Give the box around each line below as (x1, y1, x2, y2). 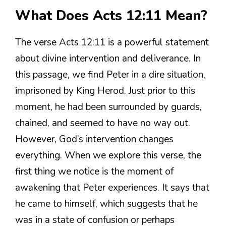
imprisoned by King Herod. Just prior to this (15, 84, 195, 97)
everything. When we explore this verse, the (15, 148, 201, 162)
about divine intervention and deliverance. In (15, 51, 201, 65)
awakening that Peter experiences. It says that (15, 181, 209, 194)
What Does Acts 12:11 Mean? (15, 6, 207, 25)
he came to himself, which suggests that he (15, 197, 198, 210)
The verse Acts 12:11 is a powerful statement (15, 35, 209, 49)
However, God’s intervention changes (15, 132, 174, 146)
